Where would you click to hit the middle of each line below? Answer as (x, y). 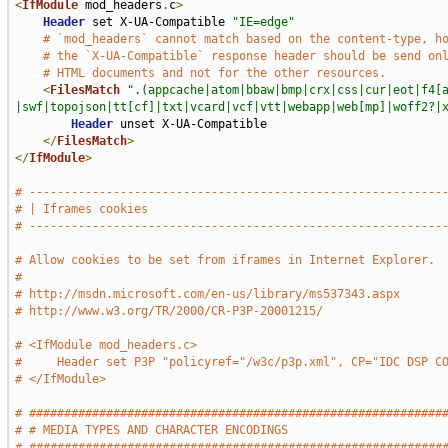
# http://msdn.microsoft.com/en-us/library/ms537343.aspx (207, 294)
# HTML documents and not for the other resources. (214, 73)
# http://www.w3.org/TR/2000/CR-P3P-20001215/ (168, 311)
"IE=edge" (263, 22)
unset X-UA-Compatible (189, 124)
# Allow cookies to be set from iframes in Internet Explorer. (224, 260)
